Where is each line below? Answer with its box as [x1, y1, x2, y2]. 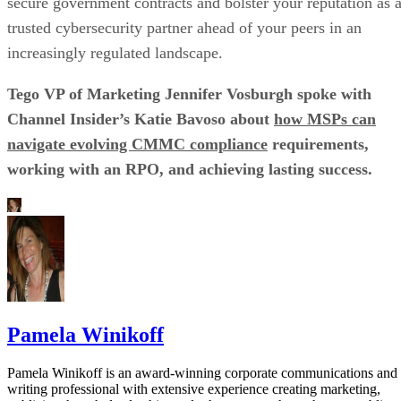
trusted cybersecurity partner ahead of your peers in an [7, 19, 362, 38]
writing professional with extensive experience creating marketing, [7, 381, 380, 397]
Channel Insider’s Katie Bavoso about [7, 110, 274, 129]
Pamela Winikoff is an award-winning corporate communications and [7, 365, 397, 381]
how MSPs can [274, 110, 376, 129]
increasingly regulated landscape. [7, 44, 223, 63]
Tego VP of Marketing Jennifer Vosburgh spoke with [7, 85, 371, 104]
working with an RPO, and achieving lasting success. [7, 160, 372, 179]
